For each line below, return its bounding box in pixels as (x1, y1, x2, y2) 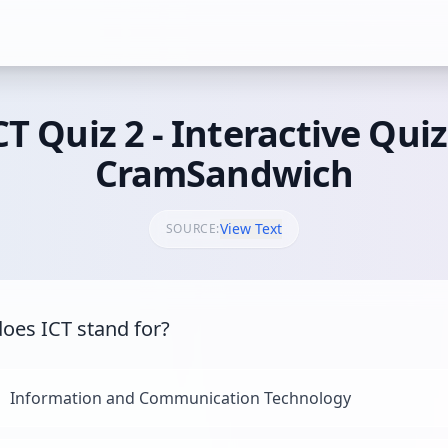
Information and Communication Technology (10, 387, 351, 409)
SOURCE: (165, 220, 221, 237)
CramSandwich (94, 149, 354, 198)
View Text (220, 219, 283, 238)
